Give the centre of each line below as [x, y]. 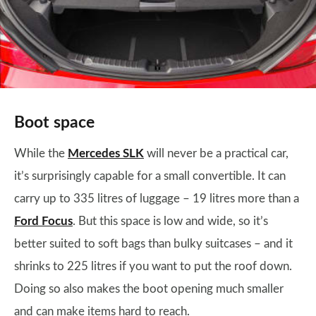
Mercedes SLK [106, 153]
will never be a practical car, [216, 153]
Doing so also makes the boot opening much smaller [149, 289]
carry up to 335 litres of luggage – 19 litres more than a [157, 199]
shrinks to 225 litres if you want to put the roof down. [153, 266]
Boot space [54, 123]
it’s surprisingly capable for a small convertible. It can [150, 176]
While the [41, 153]
